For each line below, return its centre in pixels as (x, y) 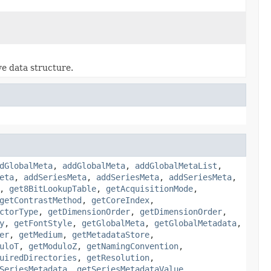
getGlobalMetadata (195, 223)
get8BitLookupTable (53, 188)
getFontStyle (43, 223)
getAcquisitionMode (149, 188)
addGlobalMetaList (176, 165)
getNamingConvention (132, 246)
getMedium (41, 234)
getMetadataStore (111, 234)
